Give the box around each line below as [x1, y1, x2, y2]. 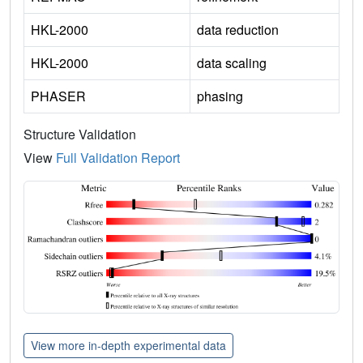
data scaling [197, 53, 267, 72]
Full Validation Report [56, 147, 180, 167]
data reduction [197, 19, 279, 39]
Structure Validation [23, 124, 136, 143]
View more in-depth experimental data [31, 336, 226, 353]
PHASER [31, 86, 86, 105]
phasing [197, 86, 243, 105]
